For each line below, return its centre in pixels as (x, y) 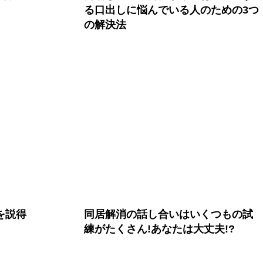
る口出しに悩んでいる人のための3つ (172, 10)
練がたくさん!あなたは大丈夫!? (160, 229)
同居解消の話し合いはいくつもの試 (169, 214)
